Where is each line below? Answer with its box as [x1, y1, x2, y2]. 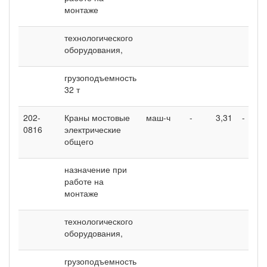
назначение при [64, 163, 127, 175]
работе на [64, 175, 104, 187]
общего [64, 135, 94, 147]
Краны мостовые [64, 111, 130, 123]
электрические [64, 123, 121, 135]
